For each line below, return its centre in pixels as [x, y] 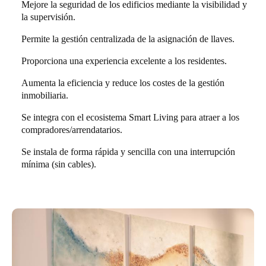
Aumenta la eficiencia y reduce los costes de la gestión [123, 83]
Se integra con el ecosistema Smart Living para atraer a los [130, 118]
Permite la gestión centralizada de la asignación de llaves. [128, 39]
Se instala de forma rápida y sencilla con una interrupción [128, 152]
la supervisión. [48, 17]
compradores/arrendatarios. [72, 130]
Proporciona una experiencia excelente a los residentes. [124, 61]
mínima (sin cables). [59, 164]
